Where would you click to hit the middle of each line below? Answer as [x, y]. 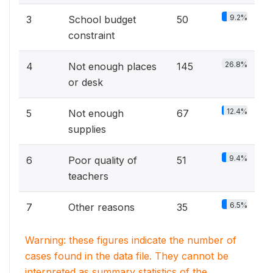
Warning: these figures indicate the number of [131, 240]
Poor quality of [103, 160]
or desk [86, 82]
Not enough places [112, 66]
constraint [91, 35]
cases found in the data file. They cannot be [127, 256]
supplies [87, 129]
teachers [88, 176]
